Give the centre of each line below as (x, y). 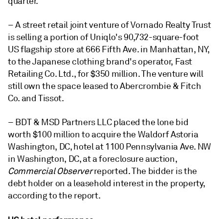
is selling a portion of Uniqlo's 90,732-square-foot (103, 37)
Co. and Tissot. (36, 98)
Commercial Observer (50, 171)
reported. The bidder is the (145, 171)
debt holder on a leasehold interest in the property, (107, 183)
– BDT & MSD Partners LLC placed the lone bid (98, 122)
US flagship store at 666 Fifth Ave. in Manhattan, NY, (109, 49)
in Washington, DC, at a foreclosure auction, (93, 159)
